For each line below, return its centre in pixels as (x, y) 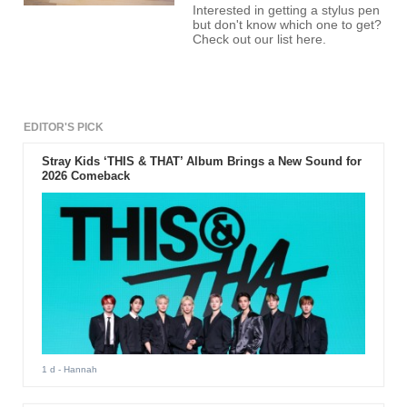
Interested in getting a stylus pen (287, 11)
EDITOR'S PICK (64, 128)
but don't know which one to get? (288, 25)
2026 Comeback (85, 176)
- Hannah (76, 369)
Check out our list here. (260, 40)
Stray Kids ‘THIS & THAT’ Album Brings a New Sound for (201, 162)
